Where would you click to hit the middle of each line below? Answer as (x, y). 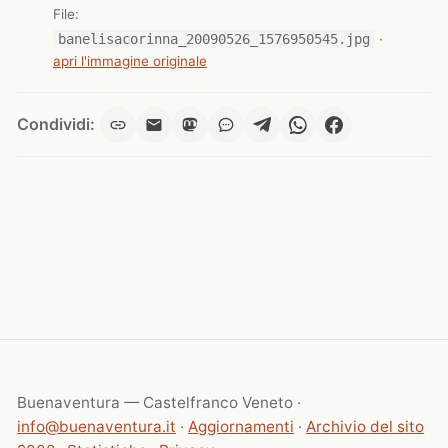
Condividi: (56, 124)
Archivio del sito (365, 427)
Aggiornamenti (241, 427)
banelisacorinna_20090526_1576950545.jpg (214, 38)
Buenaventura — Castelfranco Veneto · (159, 403)
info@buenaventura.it (96, 427)
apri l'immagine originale (130, 60)
